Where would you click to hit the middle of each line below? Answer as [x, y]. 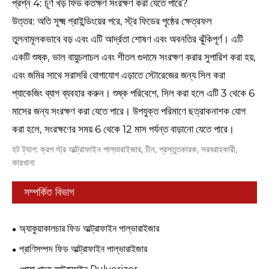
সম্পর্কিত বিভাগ [49, 192]
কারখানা [23, 163]
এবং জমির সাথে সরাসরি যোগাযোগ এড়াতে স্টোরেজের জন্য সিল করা [119, 75]
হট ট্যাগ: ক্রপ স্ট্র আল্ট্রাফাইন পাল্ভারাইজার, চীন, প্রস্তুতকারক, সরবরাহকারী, [125, 150]
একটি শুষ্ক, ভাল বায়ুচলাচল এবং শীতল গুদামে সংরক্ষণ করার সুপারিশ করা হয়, [134, 57]
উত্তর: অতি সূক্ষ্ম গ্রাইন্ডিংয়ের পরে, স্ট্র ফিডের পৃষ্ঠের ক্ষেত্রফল [112, 21]
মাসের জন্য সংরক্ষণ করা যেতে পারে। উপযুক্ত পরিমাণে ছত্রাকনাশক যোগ [129, 111]
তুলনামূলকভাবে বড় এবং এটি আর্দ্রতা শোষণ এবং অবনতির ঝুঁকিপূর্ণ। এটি [128, 39]
